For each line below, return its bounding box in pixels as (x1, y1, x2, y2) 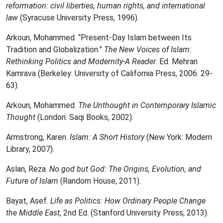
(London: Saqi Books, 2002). (37, 112, 133, 122)
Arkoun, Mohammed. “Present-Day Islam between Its (6, 33, 192, 42)
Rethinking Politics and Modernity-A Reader (6, 57, 156, 66)
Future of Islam (6, 176, 58, 186)
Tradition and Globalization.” (6, 45, 104, 54)
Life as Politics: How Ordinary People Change (50, 196, 206, 206)
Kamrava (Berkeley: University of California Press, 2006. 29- (6, 69, 213, 78)
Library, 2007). (6, 144, 54, 154)
